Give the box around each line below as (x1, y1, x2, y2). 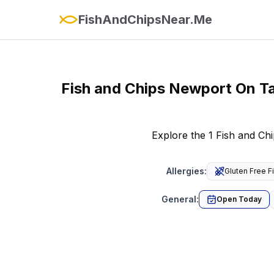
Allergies (166, 166, 204, 176)
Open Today (217, 194, 262, 204)
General (161, 194, 196, 204)
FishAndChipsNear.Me (78, 12, 212, 27)
